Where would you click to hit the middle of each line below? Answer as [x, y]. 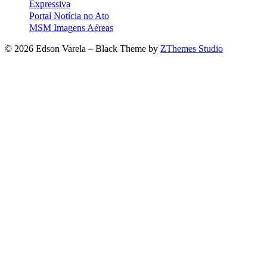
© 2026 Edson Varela [46, 48]
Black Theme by [128, 48]
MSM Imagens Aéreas [71, 27]
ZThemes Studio [192, 48]
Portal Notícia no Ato [69, 15]
